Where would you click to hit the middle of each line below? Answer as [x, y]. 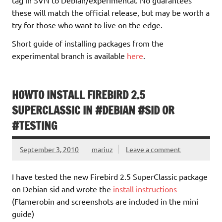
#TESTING [34, 125]
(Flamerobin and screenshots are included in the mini [105, 201]
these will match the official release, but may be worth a [111, 12]
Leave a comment [154, 149]
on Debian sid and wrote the [62, 189]
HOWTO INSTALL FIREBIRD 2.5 [79, 95]
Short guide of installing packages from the [88, 43]
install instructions [145, 189]
